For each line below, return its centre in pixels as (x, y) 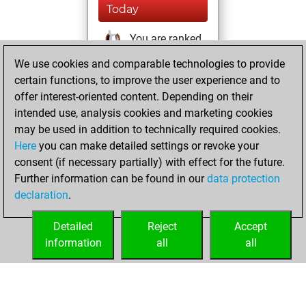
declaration (41, 195)
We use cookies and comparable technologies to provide (150, 64)
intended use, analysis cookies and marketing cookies (143, 113)
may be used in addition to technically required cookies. (148, 129)
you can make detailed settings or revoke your (148, 146)
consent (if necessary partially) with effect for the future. (150, 162)
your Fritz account (149, 168)
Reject (162, 226)
